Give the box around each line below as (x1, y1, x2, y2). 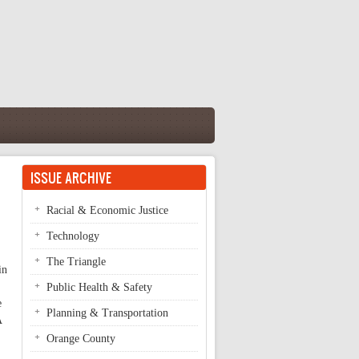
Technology (46, 230, 99, 242)
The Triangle (46, 256, 106, 268)
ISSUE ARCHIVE (30, 168, 111, 187)
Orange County (46, 333, 115, 345)
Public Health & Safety (46, 281, 152, 293)
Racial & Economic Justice (46, 204, 168, 216)
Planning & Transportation (46, 307, 168, 319)
